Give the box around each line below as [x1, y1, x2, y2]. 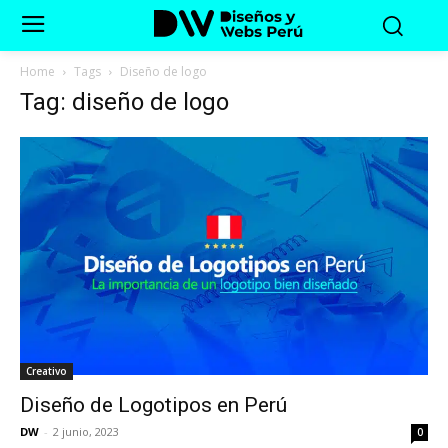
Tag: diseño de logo [20, 87, 229, 116]
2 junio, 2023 [53, 423, 119, 439]
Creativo [26, 363, 67, 378]
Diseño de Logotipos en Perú [20, 392, 287, 417]
